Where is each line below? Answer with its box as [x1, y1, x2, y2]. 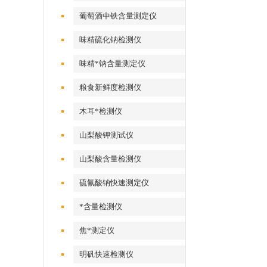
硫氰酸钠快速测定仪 [79, 178, 150, 187]
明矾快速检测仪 [79, 250, 134, 259]
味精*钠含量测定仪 [79, 59, 146, 68]
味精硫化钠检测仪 [79, 35, 142, 44]
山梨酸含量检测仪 [79, 154, 142, 163]
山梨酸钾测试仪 [79, 131, 134, 139]
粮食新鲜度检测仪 [79, 83, 142, 92]
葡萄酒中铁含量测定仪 [79, 11, 157, 20]
